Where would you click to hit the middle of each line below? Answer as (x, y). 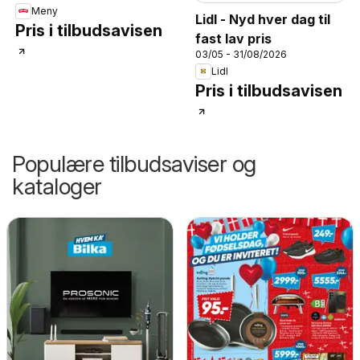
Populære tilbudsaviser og (134, 164)
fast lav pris (233, 38)
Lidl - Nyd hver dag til (263, 19)
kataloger (57, 186)
